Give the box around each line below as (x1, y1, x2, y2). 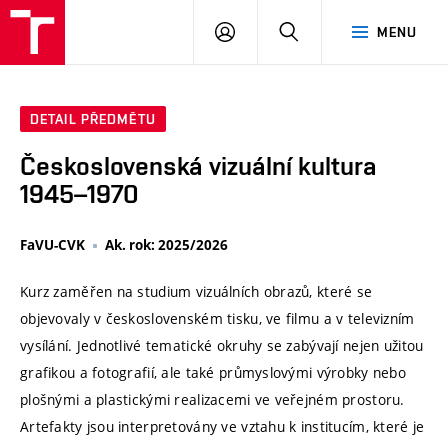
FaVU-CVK (20, 236, 85, 255)
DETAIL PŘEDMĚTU (30, 111, 156, 128)
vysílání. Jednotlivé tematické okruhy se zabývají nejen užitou (20, 336, 424, 356)
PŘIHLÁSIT (234, 23, 306, 39)
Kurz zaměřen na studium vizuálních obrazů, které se (20, 282, 373, 302)
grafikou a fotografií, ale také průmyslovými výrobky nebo (20, 363, 406, 383)
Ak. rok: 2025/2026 (105, 236, 228, 255)
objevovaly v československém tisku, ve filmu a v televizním (20, 309, 415, 329)
